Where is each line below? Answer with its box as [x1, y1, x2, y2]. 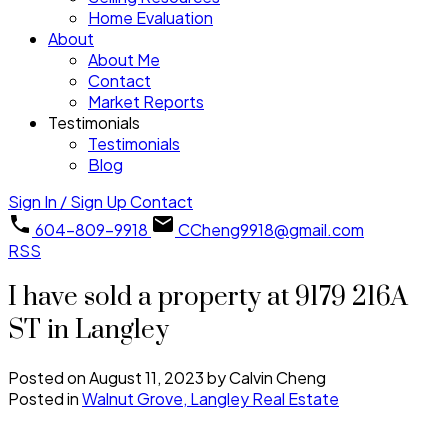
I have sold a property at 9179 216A [8, 280, 408, 314]
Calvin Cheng [229, 366, 326, 388]
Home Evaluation [88, 7, 213, 29]
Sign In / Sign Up [8, 191, 127, 213]
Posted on [8, 366, 89, 388]
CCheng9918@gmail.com [178, 219, 364, 241]
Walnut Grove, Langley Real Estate [82, 387, 339, 409]
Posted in [8, 387, 79, 409]
